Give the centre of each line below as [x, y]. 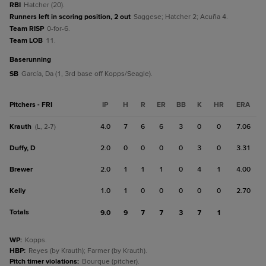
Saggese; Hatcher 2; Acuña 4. [181, 17]
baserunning [33, 60]
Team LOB [26, 41]
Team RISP [27, 29]
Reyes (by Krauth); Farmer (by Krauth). [88, 251]
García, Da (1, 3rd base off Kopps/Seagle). [87, 74]
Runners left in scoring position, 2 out [70, 17]
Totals [19, 212]
